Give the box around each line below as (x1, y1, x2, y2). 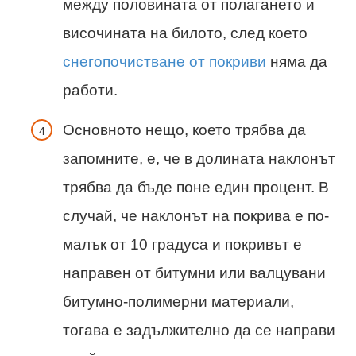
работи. (63, 82, 118, 99)
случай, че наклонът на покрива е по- (63, 207, 329, 224)
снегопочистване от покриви (63, 53, 266, 71)
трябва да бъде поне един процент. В (63, 178, 329, 195)
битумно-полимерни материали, (63, 292, 294, 310)
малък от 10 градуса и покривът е (63, 235, 302, 253)
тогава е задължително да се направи (63, 321, 335, 339)
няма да (266, 53, 327, 71)
